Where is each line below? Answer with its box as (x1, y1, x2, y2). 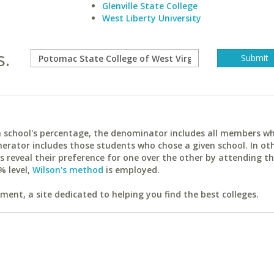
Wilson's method (32, 164, 103, 176)
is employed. (103, 164, 160, 176)
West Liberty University (102, 12, 201, 24)
